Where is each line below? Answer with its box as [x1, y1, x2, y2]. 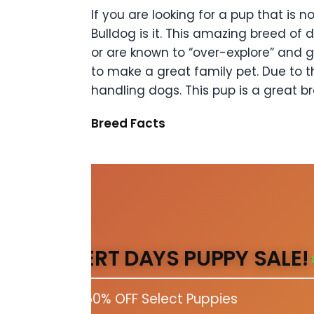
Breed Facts [91, 115, 165, 132]
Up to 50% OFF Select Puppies [45, 289, 238, 309]
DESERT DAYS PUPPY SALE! [45, 244, 310, 274]
